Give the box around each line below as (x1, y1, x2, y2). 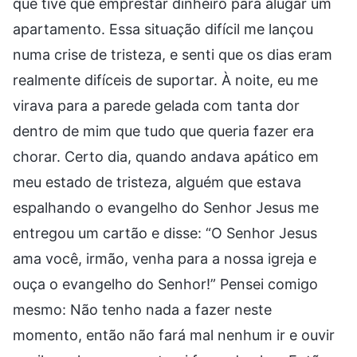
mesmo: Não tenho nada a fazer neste (13, 300, 272, 318)
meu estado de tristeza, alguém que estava (13, 173, 301, 190)
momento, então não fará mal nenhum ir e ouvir (13, 326, 335, 343)
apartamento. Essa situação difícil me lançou (13, 20, 313, 37)
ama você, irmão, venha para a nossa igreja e (13, 249, 316, 267)
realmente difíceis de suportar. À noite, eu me (13, 71, 318, 88)
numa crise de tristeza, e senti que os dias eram (13, 45, 332, 63)
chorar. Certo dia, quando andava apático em (13, 147, 319, 165)
